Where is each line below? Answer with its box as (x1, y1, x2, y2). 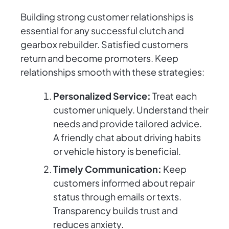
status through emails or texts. (53, 191, 181, 203)
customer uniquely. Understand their (53, 104, 209, 116)
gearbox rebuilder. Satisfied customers (20, 38, 188, 51)
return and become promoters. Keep (20, 52, 178, 64)
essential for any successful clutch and (20, 25, 184, 37)
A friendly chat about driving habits (53, 131, 201, 144)
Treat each (151, 90, 197, 102)
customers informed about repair (53, 177, 195, 189)
